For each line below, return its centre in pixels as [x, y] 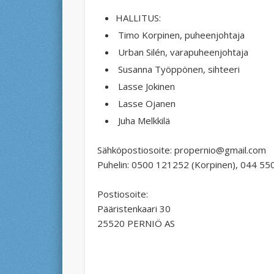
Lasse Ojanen [145, 103]
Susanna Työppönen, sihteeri [177, 69]
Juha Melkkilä [143, 120]
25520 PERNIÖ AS [136, 223]
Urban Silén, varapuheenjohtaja [182, 52]
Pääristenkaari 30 [134, 208]
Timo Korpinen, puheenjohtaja [180, 35]
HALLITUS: [138, 17]
